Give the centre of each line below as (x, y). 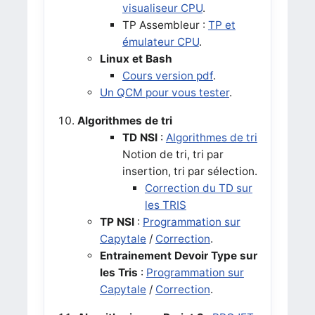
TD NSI (140, 137)
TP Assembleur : (165, 25)
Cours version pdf (167, 75)
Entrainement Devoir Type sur (178, 255)
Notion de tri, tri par (173, 154)
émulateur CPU (160, 41)
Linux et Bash (136, 58)
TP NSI (117, 221)
